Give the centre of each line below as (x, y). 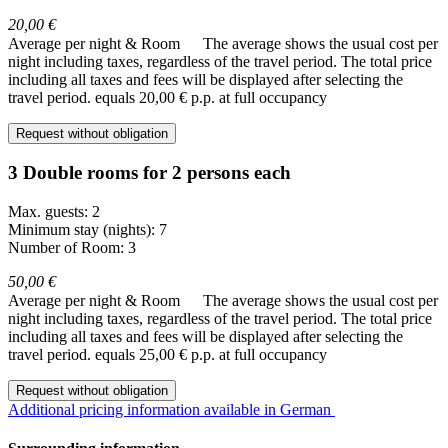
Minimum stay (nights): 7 (87, 230)
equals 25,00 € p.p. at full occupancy (211, 355)
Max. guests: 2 (54, 212)
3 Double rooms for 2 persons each (149, 173)
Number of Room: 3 (72, 248)
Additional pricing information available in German (171, 410)
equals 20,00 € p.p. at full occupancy (211, 97)
